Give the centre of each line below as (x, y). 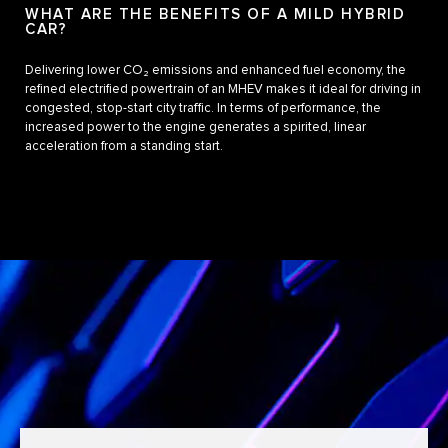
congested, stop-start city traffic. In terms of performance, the (203, 108)
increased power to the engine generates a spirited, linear (195, 127)
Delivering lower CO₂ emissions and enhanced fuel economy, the (215, 70)
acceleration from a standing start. (124, 146)
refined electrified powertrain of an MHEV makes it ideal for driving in (223, 89)
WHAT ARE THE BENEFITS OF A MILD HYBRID (215, 14)
